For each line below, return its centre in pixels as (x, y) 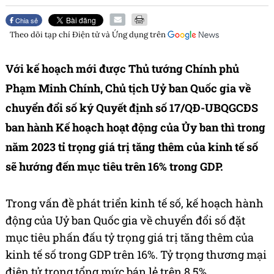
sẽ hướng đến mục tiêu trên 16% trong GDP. (114, 167)
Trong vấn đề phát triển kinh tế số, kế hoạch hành (135, 203)
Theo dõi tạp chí (41, 35)
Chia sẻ (26, 20)
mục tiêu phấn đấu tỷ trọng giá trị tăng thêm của (130, 238)
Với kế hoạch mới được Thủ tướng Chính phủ (122, 69)
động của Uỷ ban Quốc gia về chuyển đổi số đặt (125, 220)
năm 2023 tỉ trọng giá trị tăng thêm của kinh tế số (132, 147)
